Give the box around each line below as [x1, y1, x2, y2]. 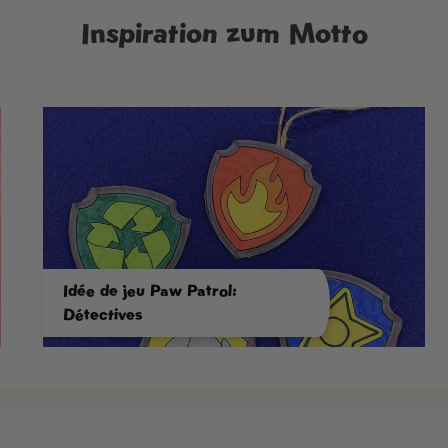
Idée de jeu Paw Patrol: [62, 279, 237, 301]
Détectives [62, 303, 143, 325]
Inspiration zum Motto [80, 14, 368, 51]
